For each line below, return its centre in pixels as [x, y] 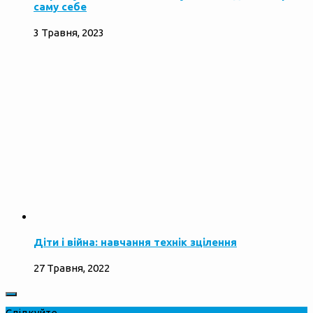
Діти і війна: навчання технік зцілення [135, 242]
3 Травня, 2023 [69, 33]
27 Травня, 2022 [72, 268]
